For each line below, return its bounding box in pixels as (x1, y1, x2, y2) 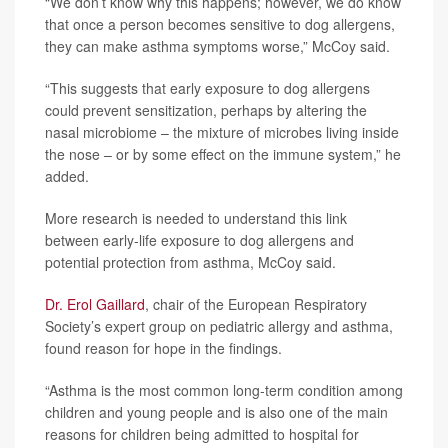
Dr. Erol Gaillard (45, 293, 145, 314)
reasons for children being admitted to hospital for (45, 423, 359, 444)
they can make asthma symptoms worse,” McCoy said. (45, 35, 390, 56)
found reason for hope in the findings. (45, 337, 282, 358)
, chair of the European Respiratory (145, 293, 367, 314)
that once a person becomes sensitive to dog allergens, (45, 13, 395, 34)
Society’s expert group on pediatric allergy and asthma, (45, 315, 393, 336)
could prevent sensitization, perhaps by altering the (45, 99, 367, 120)
